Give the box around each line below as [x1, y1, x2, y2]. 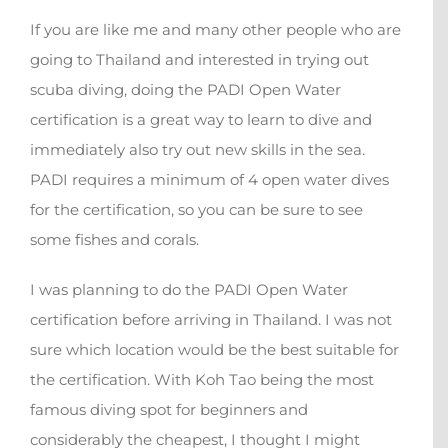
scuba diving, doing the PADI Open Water [30, 80, 341, 100]
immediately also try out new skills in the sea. [30, 140, 365, 160]
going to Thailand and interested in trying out [30, 50, 369, 70]
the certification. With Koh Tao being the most [30, 370, 374, 390]
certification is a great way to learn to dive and [30, 110, 372, 130]
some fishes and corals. [30, 230, 199, 250]
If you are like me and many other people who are [30, 20, 401, 40]
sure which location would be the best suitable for [30, 340, 399, 360]
